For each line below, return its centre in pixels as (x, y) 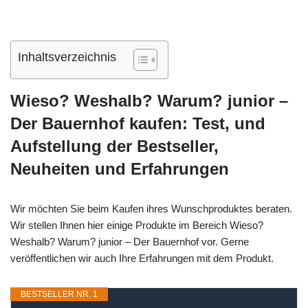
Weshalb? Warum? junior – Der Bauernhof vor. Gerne (130, 242)
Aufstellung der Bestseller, (114, 146)
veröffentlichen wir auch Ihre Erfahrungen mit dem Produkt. (142, 258)
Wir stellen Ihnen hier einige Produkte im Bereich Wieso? (137, 225)
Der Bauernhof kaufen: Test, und (138, 123)
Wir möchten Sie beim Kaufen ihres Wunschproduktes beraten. (151, 209)
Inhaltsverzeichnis (67, 57)
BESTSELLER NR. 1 (59, 294)
